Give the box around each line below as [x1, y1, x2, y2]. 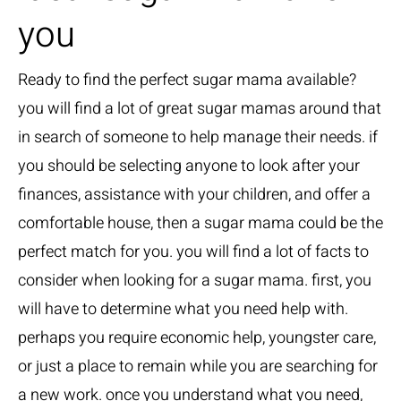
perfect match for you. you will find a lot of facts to [18, 240, 369, 264]
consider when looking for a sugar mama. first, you [18, 269, 371, 293]
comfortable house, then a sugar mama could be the [18, 211, 383, 235]
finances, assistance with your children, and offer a [18, 183, 371, 207]
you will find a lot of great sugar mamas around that [18, 97, 381, 121]
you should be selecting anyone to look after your [18, 154, 360, 178]
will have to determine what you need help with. [18, 297, 348, 321]
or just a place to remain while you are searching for [18, 354, 378, 379]
